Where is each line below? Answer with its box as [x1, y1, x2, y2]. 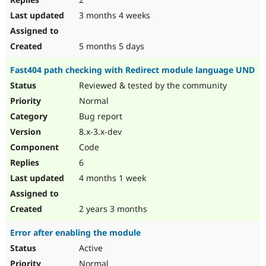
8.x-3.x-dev [77, 126, 122, 138]
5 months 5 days [77, 40, 144, 52]
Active [77, 242, 103, 254]
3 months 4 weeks [77, 9, 150, 21]
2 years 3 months [77, 203, 147, 215]
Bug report [77, 110, 122, 122]
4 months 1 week [77, 172, 146, 184]
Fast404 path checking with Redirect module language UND [10, 64, 255, 76]
